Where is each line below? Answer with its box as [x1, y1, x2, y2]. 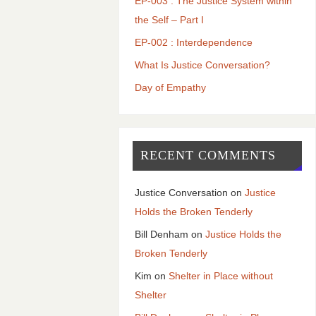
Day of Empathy [134, 81, 206, 93]
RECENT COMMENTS [140, 148, 276, 163]
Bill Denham [134, 229, 188, 241]
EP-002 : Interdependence [134, 36, 253, 48]
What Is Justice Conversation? [134, 59, 270, 71]
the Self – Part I [134, 13, 204, 25]
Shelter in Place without [168, 270, 273, 282]
